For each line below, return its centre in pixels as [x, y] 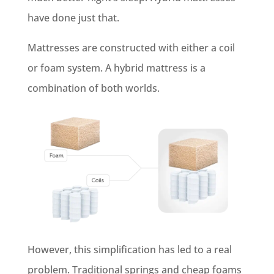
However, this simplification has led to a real [129, 250]
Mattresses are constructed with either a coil [131, 48]
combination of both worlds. [93, 88]
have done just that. [73, 18]
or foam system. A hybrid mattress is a [116, 68]
